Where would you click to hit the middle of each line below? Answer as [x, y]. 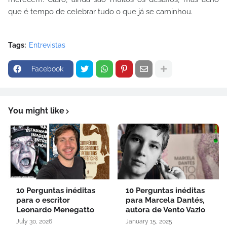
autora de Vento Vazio [165, 210]
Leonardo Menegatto [55, 210]
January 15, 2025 [149, 222]
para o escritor [43, 200]
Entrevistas [47, 45]
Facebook [47, 69]
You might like [36, 111]
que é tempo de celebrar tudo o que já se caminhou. [101, 12]
